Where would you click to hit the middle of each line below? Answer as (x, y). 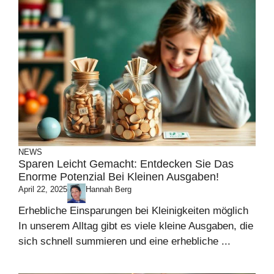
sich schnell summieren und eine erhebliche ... (124, 242)
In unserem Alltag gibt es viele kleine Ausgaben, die (136, 226)
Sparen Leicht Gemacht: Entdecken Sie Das (126, 164)
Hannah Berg (109, 189)
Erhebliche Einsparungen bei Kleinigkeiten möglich (133, 211)
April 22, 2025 (43, 189)
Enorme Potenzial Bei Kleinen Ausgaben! (119, 176)
